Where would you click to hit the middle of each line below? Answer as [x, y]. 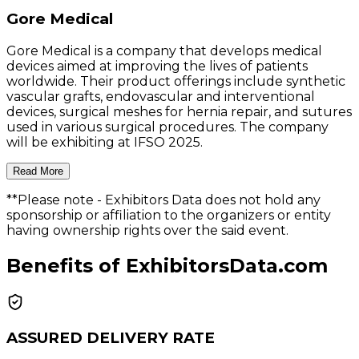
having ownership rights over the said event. [147, 230]
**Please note [52, 200]
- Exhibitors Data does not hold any [209, 200]
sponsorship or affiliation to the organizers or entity [169, 215]
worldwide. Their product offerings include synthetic [176, 81]
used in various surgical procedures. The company [167, 127]
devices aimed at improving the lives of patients [157, 66]
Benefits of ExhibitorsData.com [167, 265]
